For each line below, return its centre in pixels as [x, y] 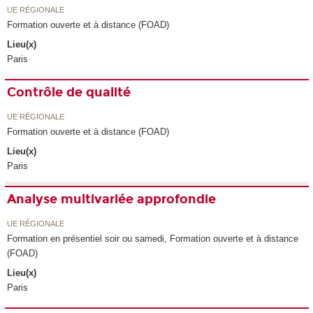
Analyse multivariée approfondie [112, 199]
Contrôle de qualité [69, 93]
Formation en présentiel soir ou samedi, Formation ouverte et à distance [153, 238]
